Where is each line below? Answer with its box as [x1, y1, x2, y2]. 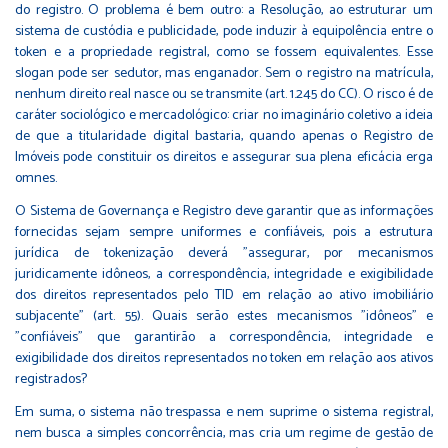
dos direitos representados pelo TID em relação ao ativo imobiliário [15, 283, 433, 307]
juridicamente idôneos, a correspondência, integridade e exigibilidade [15, 262, 433, 286]
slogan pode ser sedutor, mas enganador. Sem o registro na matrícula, [15, 61, 433, 85]
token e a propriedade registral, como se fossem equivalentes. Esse [15, 40, 433, 64]
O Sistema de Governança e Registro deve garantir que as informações [15, 199, 433, 223]
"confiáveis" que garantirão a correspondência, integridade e [15, 325, 433, 349]
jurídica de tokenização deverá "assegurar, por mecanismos [15, 241, 433, 265]
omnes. [15, 166, 57, 190]
